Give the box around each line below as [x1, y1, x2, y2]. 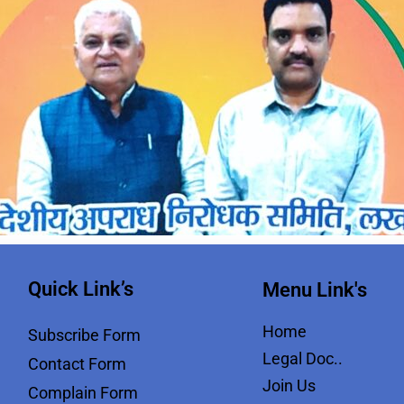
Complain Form [28, 383, 138, 402]
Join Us [262, 376, 316, 395]
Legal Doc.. [262, 349, 343, 368]
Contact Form [28, 354, 126, 373]
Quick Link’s [28, 278, 133, 300]
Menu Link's [262, 279, 367, 301]
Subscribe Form [28, 326, 141, 344]
